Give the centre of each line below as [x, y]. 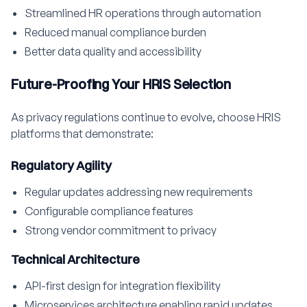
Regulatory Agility [61, 165]
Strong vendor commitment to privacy [121, 230]
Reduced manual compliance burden [115, 32]
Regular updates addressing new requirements [139, 192]
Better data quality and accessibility [113, 51]
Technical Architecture [75, 259]
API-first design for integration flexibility [123, 286]
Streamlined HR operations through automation [143, 13]
